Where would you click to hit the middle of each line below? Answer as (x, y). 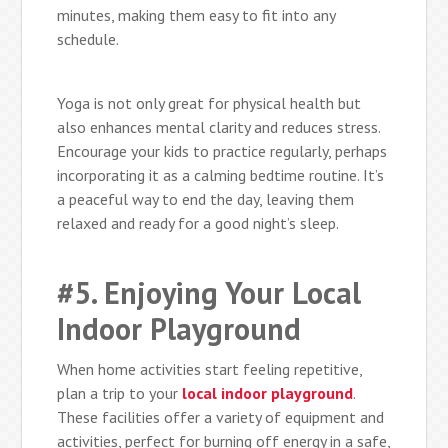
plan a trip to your (120, 392)
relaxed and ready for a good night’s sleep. (198, 222)
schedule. (88, 38)
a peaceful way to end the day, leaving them (206, 198)
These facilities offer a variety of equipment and (221, 416)
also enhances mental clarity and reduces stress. (219, 126)
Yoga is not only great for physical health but (209, 102)
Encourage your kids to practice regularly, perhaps (222, 150)
